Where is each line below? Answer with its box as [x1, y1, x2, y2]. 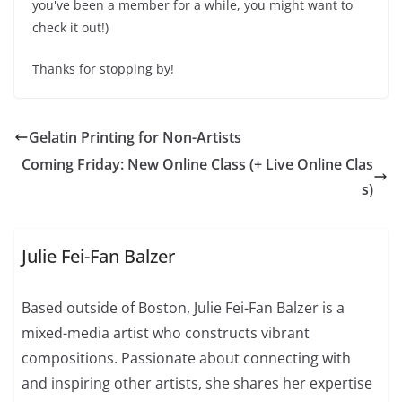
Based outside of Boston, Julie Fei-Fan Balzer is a [22, 298, 345, 319]
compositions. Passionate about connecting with [22, 348, 352, 369]
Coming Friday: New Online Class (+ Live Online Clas [22, 153, 373, 174]
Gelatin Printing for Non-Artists [29, 127, 241, 147]
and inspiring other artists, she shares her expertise [22, 373, 373, 394]
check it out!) [32, 18, 109, 36]
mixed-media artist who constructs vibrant [22, 323, 310, 344]
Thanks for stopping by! [32, 59, 174, 77]
